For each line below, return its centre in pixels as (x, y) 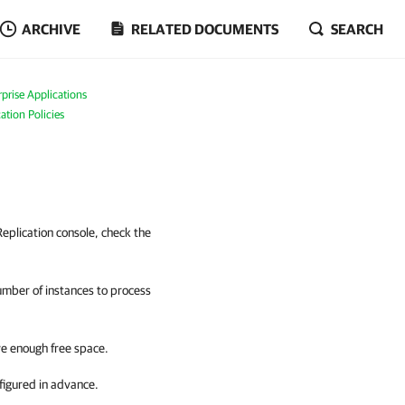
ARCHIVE (51, 29)
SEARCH (357, 29)
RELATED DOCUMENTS (205, 29)
